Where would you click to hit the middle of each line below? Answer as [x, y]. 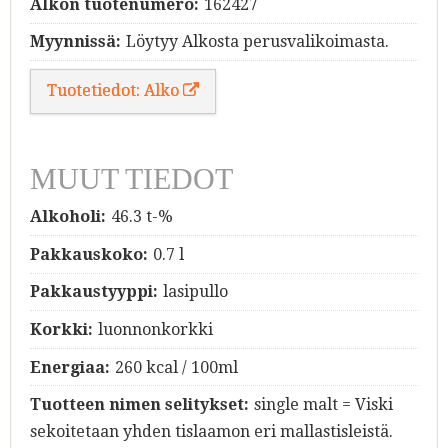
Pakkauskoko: [89, 254]
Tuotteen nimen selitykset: [139, 405]
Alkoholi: [68, 217]
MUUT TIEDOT [131, 179]
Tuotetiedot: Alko [115, 91]
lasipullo [195, 292]
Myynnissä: [75, 42]
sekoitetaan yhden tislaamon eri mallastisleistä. [211, 432]
